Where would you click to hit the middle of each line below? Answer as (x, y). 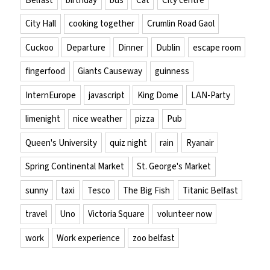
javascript (106, 95)
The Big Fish (146, 190)
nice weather (97, 119)
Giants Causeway (110, 71)
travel (36, 214)
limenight (43, 119)
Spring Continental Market (75, 167)
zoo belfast (153, 238)
